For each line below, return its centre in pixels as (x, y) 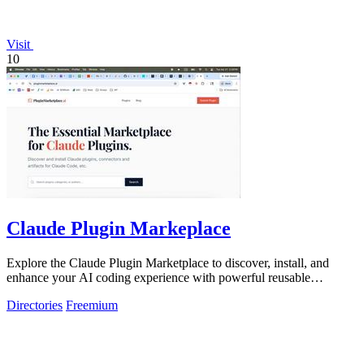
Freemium (92, 305)
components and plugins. (70, 292)
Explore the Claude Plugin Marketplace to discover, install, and (168, 263)
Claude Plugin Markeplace (119, 229)
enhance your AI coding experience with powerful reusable (158, 277)
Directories (35, 305)
